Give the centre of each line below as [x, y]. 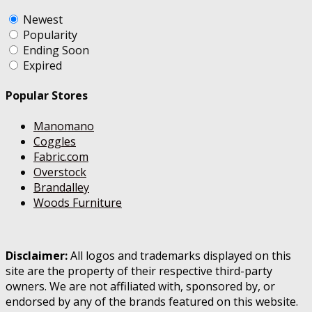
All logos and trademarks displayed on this [181, 255]
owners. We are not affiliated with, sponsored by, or [140, 286]
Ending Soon [56, 50]
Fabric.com [61, 156]
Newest [43, 20]
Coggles [55, 141]
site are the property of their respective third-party [139, 271]
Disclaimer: [38, 255]
